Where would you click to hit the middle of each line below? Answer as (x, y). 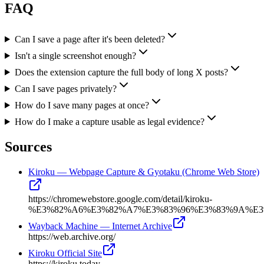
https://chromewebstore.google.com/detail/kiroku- (120, 199)
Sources (28, 146)
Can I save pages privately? (65, 88)
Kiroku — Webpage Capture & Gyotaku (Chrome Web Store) (144, 171)
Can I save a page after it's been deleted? (90, 39)
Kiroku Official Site (65, 253)
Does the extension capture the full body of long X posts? (121, 72)
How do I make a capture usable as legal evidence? (109, 121)
